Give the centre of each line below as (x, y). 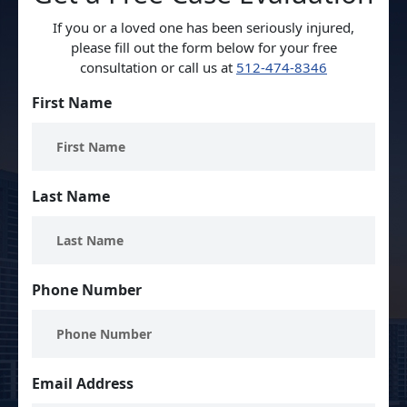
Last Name (71, 196)
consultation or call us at (158, 67)
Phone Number (87, 289)
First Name (72, 102)
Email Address (83, 383)
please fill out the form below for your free (203, 47)
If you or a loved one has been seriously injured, (203, 27)
